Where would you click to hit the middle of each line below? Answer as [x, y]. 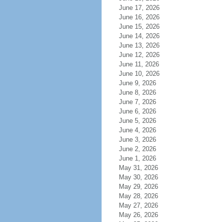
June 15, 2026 [139, 27]
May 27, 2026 [138, 205]
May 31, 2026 [138, 168]
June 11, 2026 [139, 64]
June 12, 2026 [139, 55]
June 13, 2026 [139, 45]
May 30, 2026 [138, 177]
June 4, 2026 [137, 130]
